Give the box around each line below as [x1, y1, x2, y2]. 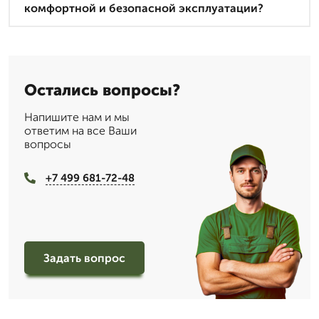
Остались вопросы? [24, 80, 180, 100]
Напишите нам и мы [24, 110, 130, 124]
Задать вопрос [43, 251, 125, 265]
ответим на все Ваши [24, 123, 137, 137]
